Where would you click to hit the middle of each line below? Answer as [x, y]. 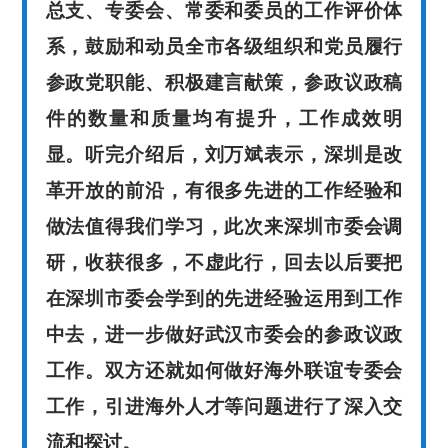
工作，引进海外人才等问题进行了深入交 [224, 406]
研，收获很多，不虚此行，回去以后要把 [224, 262]
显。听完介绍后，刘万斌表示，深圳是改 [224, 154]
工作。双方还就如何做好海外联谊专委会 [224, 370]
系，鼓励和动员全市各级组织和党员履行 [224, 46]
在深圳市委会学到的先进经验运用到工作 [224, 298]
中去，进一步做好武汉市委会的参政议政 [224, 334]
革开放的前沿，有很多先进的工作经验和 [224, 190]
